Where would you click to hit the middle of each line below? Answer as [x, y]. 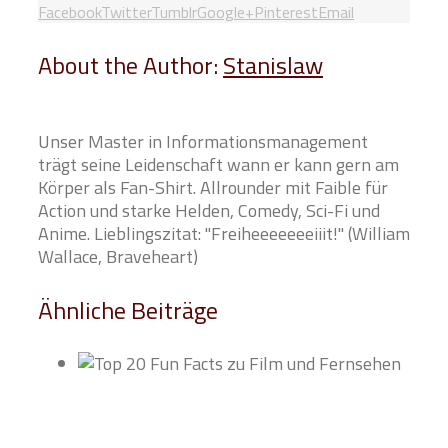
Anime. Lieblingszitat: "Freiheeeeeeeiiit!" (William [224, 234]
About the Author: [130, 65]
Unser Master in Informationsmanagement [203, 142]
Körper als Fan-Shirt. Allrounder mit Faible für [213, 188]
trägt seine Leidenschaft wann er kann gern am [218, 165]
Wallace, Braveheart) [118, 257]
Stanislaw [273, 65]
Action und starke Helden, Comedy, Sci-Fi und [209, 211]
